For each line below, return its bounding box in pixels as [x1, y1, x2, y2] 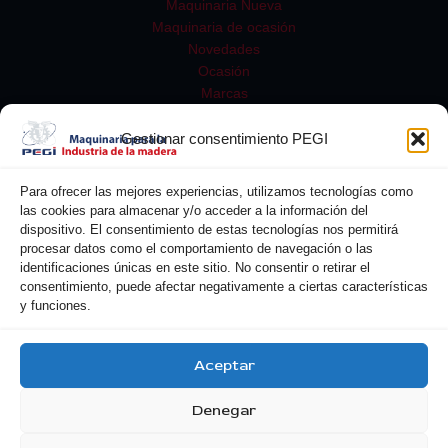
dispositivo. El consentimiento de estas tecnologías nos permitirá [20, 222, 398, 237]
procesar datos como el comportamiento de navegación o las [20, 241, 373, 256]
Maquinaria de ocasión [152, 19, 296, 35]
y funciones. [20, 298, 91, 313]
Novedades [188, 41, 260, 57]
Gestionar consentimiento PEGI [120, 130, 328, 147]
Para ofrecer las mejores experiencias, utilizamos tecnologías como [20, 184, 413, 199]
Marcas [200, 85, 248, 101]
